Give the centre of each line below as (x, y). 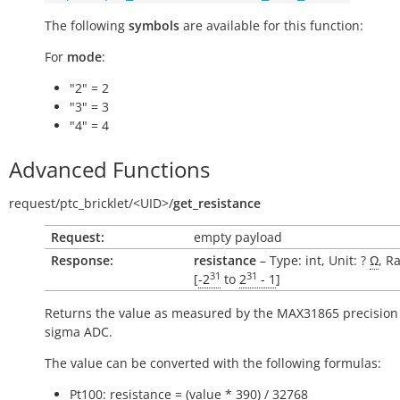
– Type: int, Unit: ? (313, 260)
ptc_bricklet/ (96, 203)
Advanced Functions (109, 169)
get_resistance (217, 203)
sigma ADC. (79, 332)
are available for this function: (271, 25)
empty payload (238, 237)
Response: (82, 260)
